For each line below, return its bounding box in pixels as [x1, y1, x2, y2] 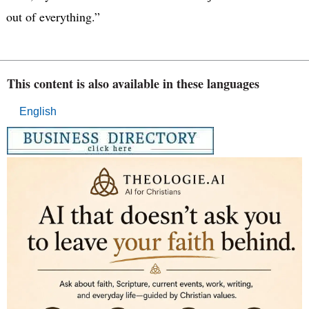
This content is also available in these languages [7, 74, 259, 92]
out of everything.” [6, 8, 100, 25]
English [19, 105, 57, 117]
